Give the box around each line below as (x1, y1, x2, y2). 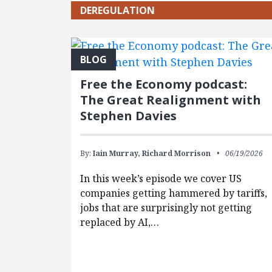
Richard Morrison (142, 148, 211, 158)
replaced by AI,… (80, 215, 160, 229)
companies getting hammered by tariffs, (80, 186, 268, 200)
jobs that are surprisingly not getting (80, 200, 253, 214)
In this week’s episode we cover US (80, 171, 242, 185)
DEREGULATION (80, 3, 155, 17)
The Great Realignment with (80, 91, 262, 108)
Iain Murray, (93, 148, 141, 158)
